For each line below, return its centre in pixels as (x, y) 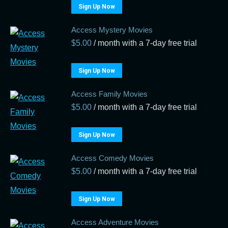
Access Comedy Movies (112, 158)
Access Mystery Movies (112, 30)
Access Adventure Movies (115, 222)
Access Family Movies (109, 94)
